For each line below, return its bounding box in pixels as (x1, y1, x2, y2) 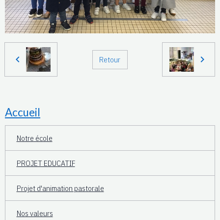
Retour (99, 54, 120, 64)
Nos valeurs (16, 208, 53, 218)
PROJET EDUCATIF (16, 158, 75, 168)
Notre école (16, 133, 53, 143)
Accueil (5, 106, 40, 119)
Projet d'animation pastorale (16, 183, 104, 193)
